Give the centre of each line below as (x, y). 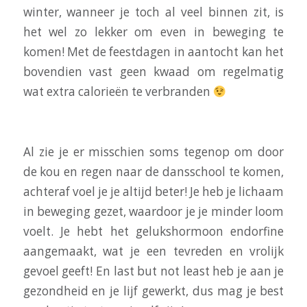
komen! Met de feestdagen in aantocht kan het (153, 52)
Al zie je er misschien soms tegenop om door (153, 151)
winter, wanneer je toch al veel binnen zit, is (153, 12)
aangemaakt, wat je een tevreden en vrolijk (153, 251)
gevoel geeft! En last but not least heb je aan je (153, 271)
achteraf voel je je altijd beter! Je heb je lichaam (153, 191)
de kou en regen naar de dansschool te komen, (153, 171)
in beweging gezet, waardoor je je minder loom (153, 211)
